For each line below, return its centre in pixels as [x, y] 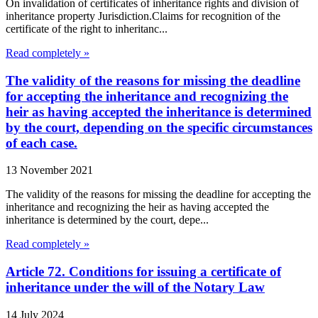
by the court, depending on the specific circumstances [159, 127]
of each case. [42, 143]
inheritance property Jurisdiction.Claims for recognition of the [143, 16]
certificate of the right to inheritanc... [87, 28]
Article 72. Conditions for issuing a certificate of [143, 272]
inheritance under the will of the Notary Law [135, 287]
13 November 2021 [49, 170]
